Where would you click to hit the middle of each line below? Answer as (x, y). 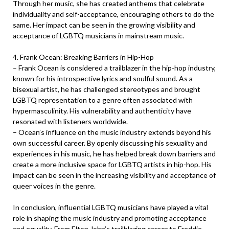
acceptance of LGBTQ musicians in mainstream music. (98, 36)
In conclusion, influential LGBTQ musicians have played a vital (110, 207)
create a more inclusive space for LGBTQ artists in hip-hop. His (112, 164)
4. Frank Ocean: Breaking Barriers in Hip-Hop (83, 57)
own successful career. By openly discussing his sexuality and (110, 143)
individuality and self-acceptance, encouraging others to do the (113, 14)
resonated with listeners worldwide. (70, 121)
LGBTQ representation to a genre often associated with (103, 100)
